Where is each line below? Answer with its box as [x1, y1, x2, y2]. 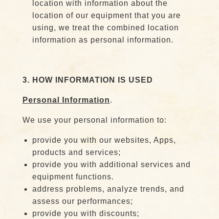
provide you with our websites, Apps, [32, 136, 176, 144]
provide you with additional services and [32, 160, 191, 169]
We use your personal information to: [22, 116, 167, 124]
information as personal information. [32, 36, 174, 44]
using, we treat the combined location [32, 23, 179, 32]
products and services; [32, 148, 121, 156]
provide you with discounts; [32, 209, 139, 218]
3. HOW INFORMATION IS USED [22, 76, 153, 84]
